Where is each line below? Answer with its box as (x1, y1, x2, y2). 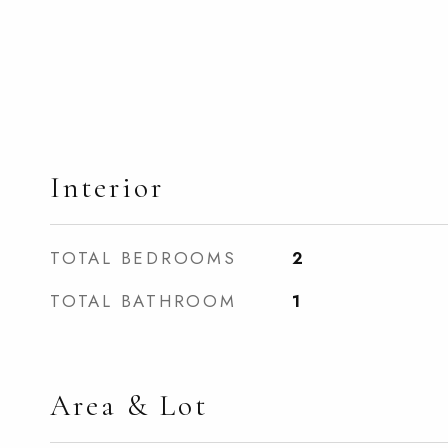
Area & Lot (50, 388, 208, 423)
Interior (50, 170, 164, 205)
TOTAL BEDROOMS (50, 246, 237, 270)
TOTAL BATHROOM (50, 289, 237, 313)
